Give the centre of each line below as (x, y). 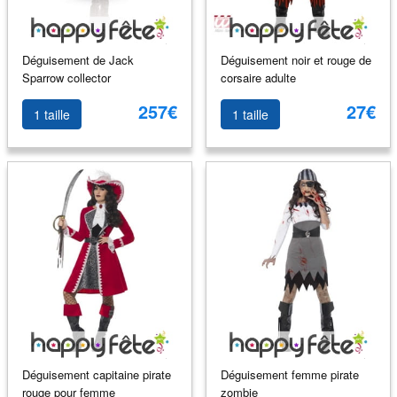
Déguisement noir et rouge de (296, 59)
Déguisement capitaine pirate (96, 374)
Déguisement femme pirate (289, 374)
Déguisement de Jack (78, 59)
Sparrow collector (66, 77)
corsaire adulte (258, 77)
